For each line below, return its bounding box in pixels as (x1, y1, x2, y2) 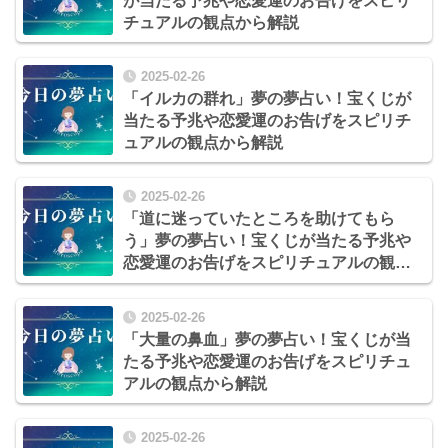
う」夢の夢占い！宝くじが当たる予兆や (123, 232, 411, 250)
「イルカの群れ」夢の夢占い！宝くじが (123, 90, 411, 108)
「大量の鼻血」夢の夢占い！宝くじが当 (123, 330, 411, 348)
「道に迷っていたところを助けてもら (123, 210, 395, 228)
